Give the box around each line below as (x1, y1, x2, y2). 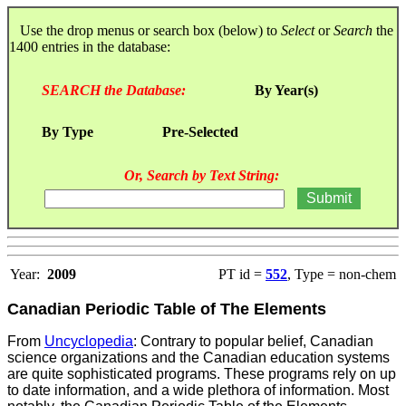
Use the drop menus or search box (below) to (9, 22, 281, 38)
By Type (42, 123, 93, 140)
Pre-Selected (162, 123, 238, 140)
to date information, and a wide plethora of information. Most (7, 382, 389, 398)
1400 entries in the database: (9, 38, 174, 54)
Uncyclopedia (44, 333, 133, 349)
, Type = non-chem (287, 266, 396, 282)
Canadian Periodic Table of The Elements (7, 299, 326, 318)
